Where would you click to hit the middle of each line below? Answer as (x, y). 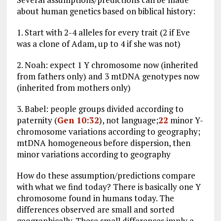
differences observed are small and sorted (95, 209)
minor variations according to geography (93, 154)
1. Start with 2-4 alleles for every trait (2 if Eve (103, 32)
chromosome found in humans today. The (95, 198)
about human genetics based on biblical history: (106, 11)
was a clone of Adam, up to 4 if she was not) (98, 43)
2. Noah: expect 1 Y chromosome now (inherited (107, 65)
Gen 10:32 (78, 120)
